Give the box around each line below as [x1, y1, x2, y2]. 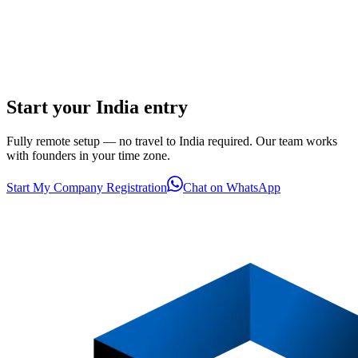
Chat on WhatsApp [183, 181, 280, 195]
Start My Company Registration [6, 181, 167, 195]
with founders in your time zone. [6, 149, 170, 163]
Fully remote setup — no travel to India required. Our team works [6, 134, 337, 149]
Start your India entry [6, 97, 188, 118]
